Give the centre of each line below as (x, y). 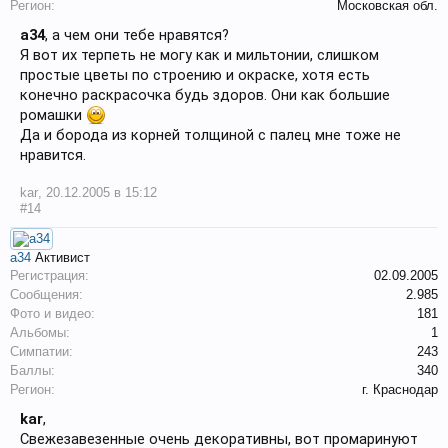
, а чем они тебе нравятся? (137, 35)
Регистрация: (49, 275)
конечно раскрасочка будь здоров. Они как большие (205, 95)
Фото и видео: (52, 313)
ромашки (53, 115)
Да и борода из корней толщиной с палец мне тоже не (210, 135)
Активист (62, 257)
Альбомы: (40, 332)
